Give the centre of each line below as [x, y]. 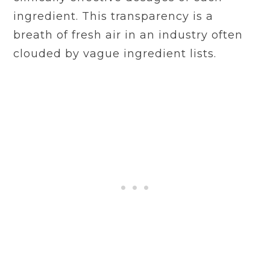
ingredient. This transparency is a [114, 16]
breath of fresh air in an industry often [128, 35]
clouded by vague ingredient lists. [115, 53]
